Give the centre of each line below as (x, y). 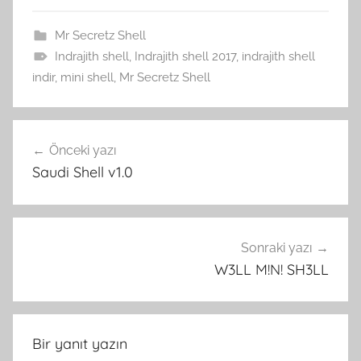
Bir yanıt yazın (80, 344)
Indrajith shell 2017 (185, 56)
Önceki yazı (83, 150)
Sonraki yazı (276, 247)
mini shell (87, 77)
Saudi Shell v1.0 (83, 172)
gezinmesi (64, 163)
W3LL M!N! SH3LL (272, 269)
